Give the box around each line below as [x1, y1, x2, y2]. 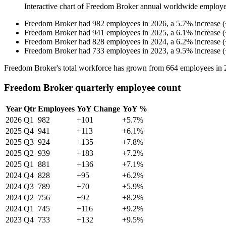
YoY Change [77, 104, 120, 113]
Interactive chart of [24, 2, 86, 11]
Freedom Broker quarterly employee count [4, 82, 181, 93]
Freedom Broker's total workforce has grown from [4, 64, 166, 73]
